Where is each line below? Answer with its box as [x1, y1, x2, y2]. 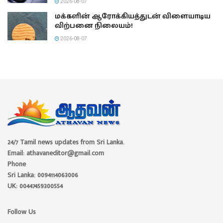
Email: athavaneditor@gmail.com [7, 147, 104, 159]
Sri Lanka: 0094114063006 [7, 169, 78, 181]
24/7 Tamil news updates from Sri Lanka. [7, 136, 124, 148]
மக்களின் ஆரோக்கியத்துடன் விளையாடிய [55, 10, 211, 22]
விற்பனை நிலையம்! [55, 20, 133, 31]
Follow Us [7, 206, 36, 218]
